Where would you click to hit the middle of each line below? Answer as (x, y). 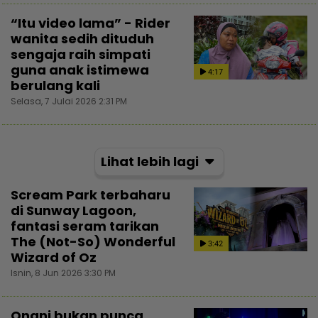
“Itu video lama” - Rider (91, 23)
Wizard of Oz (54, 258)
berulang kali (55, 86)
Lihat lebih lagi (151, 162)
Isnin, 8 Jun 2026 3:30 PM (63, 273)
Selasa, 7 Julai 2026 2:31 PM (69, 102)
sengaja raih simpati (81, 55)
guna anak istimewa (80, 70)
